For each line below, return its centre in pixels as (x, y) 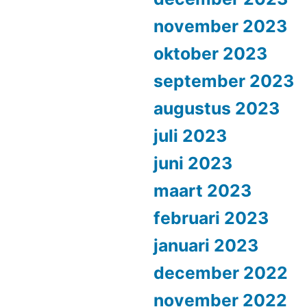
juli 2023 (190, 135)
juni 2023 (193, 163)
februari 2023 (211, 218)
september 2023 (224, 81)
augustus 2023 (217, 108)
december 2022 (221, 272)
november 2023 (220, 26)
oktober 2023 (210, 53)
